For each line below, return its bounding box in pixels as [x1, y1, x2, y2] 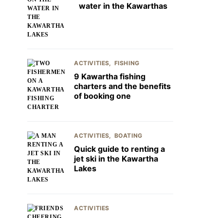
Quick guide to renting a [74, 144, 165, 154]
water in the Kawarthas [79, 1, 167, 11]
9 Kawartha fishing [74, 72, 145, 81]
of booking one [74, 91, 131, 101]
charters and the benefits [74, 81, 171, 91]
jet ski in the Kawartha [74, 154, 158, 163]
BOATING [114, 132, 143, 139]
